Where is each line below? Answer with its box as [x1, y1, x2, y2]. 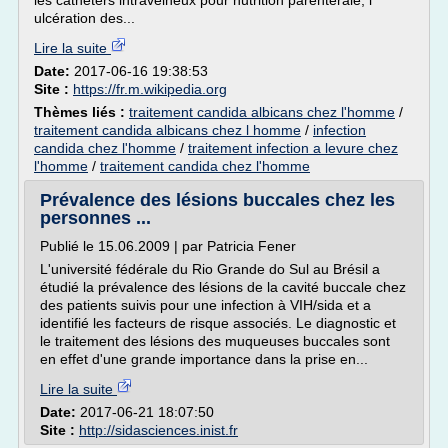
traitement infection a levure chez [188, 140, 398, 156]
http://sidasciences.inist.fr [79, 422, 238, 438]
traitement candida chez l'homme [100, 158, 310, 174]
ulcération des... [34, 10, 135, 26]
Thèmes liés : [34, 104, 129, 120]
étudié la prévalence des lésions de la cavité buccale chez [40, 279, 406, 295]
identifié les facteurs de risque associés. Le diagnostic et [40, 315, 396, 331]
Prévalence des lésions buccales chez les [40, 190, 395, 210]
